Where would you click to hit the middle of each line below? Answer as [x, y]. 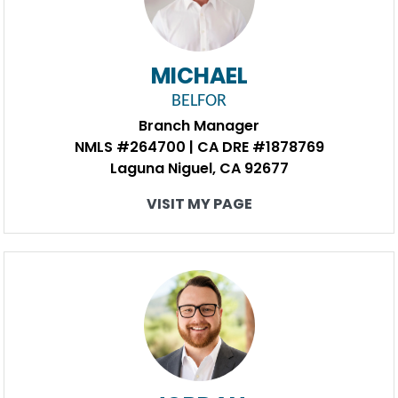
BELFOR [199, 101]
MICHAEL [199, 76]
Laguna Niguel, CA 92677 [199, 168]
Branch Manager [199, 126]
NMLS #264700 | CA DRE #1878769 [199, 147]
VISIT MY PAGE [199, 204]
